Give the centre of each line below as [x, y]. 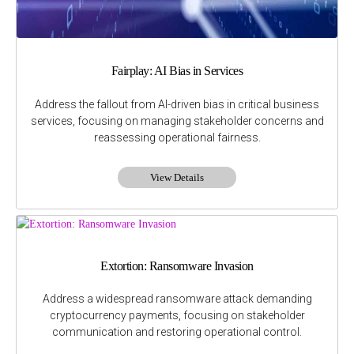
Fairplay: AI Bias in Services [177, 71]
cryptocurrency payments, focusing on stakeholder [177, 316]
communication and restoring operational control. [177, 332]
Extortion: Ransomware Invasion [177, 265]
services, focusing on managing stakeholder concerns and [177, 121]
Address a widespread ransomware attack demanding [177, 299]
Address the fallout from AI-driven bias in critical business [177, 104]
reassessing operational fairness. [177, 137]
